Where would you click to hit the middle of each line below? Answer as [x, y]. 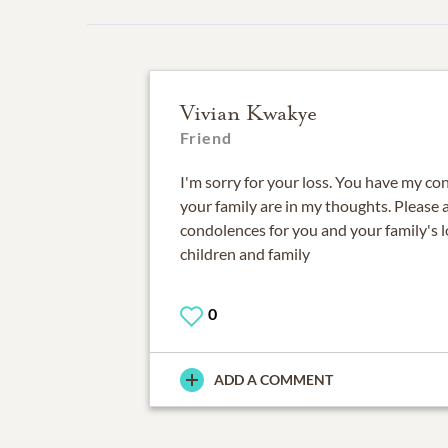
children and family [244, 254]
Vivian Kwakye [248, 113]
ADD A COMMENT [273, 380]
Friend [205, 138]
